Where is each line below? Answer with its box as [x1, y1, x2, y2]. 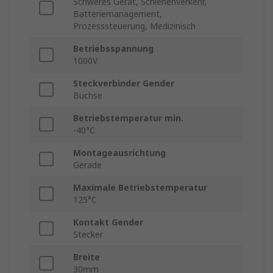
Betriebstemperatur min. [73, 112, 183, 124]
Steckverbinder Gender [73, 77, 174, 90]
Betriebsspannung [73, 43, 154, 55]
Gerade [73, 159, 102, 171]
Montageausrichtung [73, 147, 166, 159]
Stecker [73, 229, 103, 241]
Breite [73, 251, 100, 263]
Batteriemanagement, [73, 8, 162, 20]
